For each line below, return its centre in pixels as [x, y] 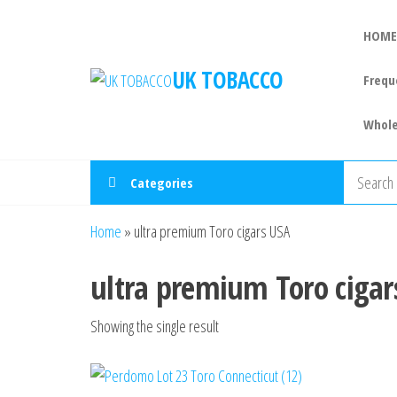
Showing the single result [155, 326]
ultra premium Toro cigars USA [212, 231]
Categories [162, 183]
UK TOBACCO [228, 79]
